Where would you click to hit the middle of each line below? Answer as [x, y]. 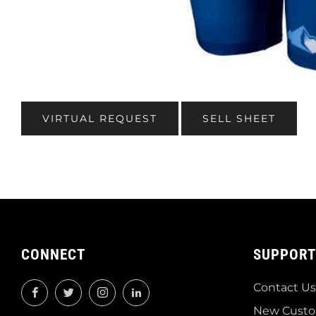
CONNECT [53, 255]
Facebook [72, 289]
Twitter [99, 289]
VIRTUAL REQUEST [100, 119]
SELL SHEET [239, 119]
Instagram [141, 289]
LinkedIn [171, 289]
